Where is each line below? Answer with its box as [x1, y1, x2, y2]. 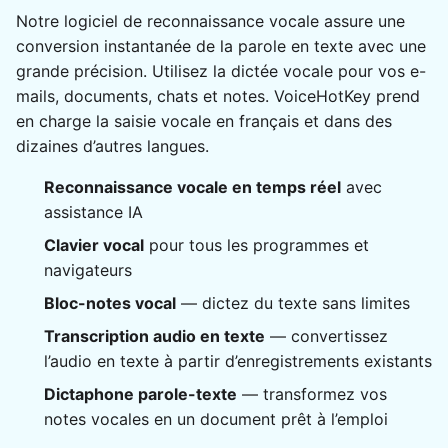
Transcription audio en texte [44, 325, 265, 346]
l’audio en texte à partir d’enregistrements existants [44, 350, 432, 371]
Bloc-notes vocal [44, 292, 176, 313]
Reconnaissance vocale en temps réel [44, 176, 341, 197]
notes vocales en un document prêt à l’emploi [44, 408, 388, 429]
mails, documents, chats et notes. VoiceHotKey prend [16, 85, 420, 106]
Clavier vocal [44, 234, 144, 255]
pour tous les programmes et [144, 234, 369, 255]
